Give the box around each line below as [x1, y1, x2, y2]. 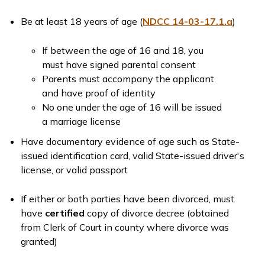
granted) [21, 235, 57, 247]
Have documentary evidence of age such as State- [21, 135, 240, 147]
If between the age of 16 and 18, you [42, 44, 203, 56]
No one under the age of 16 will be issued [42, 101, 222, 113]
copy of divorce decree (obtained [85, 207, 229, 219]
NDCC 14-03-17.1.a [143, 15, 232, 27]
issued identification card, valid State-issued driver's [21, 150, 244, 161]
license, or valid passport [21, 164, 128, 176]
